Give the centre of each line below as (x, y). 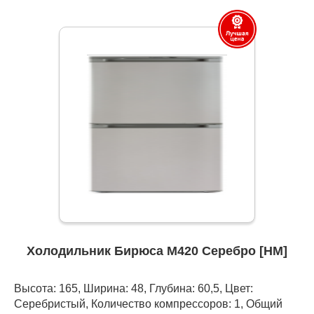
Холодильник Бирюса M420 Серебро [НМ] (157, 251)
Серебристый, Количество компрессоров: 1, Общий (148, 304)
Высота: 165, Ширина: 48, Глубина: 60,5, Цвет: (134, 288)
